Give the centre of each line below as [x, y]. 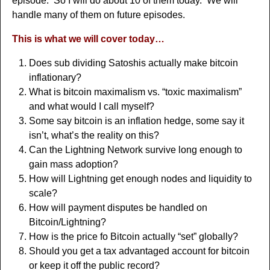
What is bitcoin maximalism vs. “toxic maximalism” [135, 92]
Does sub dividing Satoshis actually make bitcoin [133, 63]
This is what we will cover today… [88, 39]
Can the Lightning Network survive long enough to [135, 150]
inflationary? [55, 78]
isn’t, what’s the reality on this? [94, 136]
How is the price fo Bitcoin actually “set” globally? [133, 237]
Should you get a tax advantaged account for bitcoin [139, 251]
